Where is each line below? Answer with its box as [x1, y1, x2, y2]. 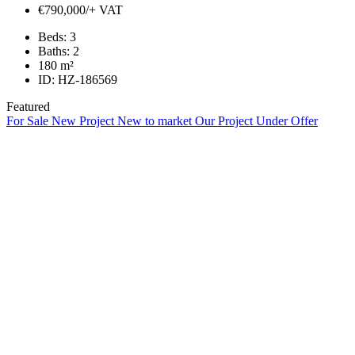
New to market [117, 114, 195, 128]
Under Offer [256, 114, 318, 128]
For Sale [6, 114, 52, 128]
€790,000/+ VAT [38, 3, 123, 17]
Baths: [38, 44, 70, 59]
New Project [52, 114, 117, 128]
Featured [6, 100, 50, 114]
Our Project [195, 114, 256, 128]
